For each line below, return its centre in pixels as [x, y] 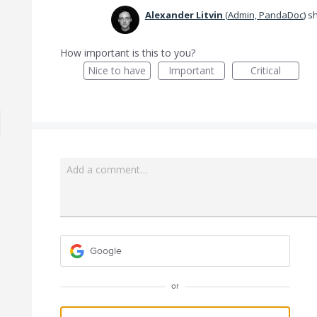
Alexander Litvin [184, 15]
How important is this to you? [127, 53]
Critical [265, 70]
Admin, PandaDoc [265, 15]
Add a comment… [107, 169]
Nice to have [117, 70]
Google [105, 250]
